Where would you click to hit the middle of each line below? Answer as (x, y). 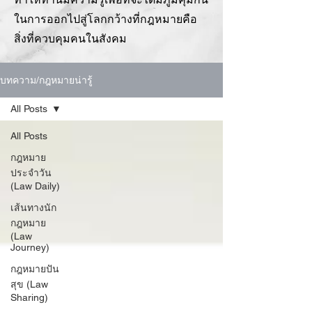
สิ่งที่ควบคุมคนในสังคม (72, 39)
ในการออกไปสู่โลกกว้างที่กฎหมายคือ (106, 19)
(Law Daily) (35, 186)
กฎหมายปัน (35, 269)
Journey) (30, 247)
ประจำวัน (31, 173)
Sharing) (29, 297)
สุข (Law (29, 284)
